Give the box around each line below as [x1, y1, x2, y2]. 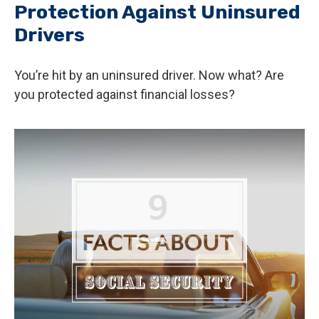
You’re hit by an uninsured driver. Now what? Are [14, 67, 284, 83]
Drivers [14, 23, 85, 46]
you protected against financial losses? [14, 86, 235, 102]
